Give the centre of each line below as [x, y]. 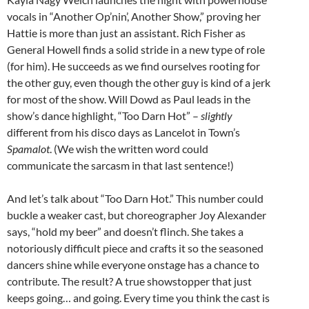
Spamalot [28, 149]
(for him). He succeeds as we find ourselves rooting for [133, 66]
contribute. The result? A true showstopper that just [129, 281]
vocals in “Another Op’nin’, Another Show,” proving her [134, 17]
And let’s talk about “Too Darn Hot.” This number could [135, 199]
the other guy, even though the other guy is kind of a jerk [139, 83]
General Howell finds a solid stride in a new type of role [136, 50]
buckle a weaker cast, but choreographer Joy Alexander [137, 215]
